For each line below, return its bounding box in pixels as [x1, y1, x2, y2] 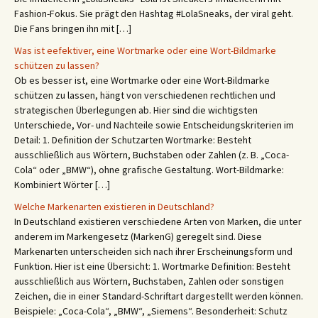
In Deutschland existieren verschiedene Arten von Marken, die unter [14, 215, 302, 228]
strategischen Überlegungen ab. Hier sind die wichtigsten [14, 104, 258, 116]
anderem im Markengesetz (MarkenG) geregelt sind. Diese [14, 230, 262, 243]
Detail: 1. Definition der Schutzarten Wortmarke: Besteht [14, 133, 251, 146]
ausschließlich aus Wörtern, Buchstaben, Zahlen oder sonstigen [14, 275, 284, 287]
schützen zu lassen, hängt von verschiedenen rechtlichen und [14, 89, 275, 102]
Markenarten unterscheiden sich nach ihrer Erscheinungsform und [14, 245, 292, 258]
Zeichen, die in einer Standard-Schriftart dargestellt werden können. [14, 290, 303, 302]
